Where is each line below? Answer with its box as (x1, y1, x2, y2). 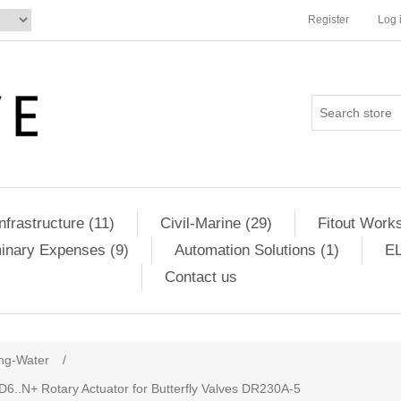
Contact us (165, 269, 237, 286)
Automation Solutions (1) (174, 242, 339, 259)
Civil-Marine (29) (159, 215, 272, 232)
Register (308, 13, 349, 26)
